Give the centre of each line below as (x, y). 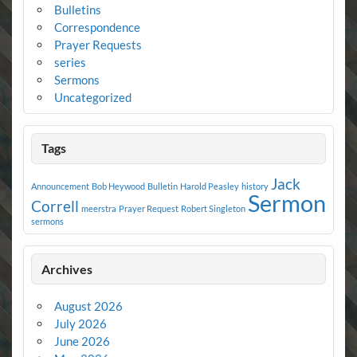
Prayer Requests (98, 45)
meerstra (98, 209)
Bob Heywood (118, 186)
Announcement (60, 186)
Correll (55, 206)
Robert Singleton (213, 209)
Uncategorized (92, 97)
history (255, 186)
